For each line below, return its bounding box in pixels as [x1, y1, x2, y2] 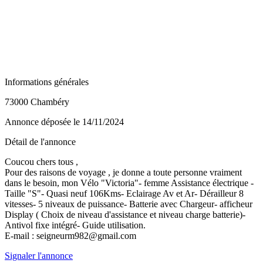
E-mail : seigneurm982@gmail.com [5, 230, 136, 241]
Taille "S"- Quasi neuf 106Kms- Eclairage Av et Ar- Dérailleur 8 [5, 188, 244, 198]
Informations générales [5, 76, 89, 87]
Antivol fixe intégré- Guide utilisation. [5, 220, 146, 230]
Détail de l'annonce [5, 136, 76, 147]
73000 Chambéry [5, 96, 69, 107]
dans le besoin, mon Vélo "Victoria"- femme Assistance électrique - [5, 177, 254, 188]
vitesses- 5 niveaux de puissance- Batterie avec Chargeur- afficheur [5, 198, 252, 209]
